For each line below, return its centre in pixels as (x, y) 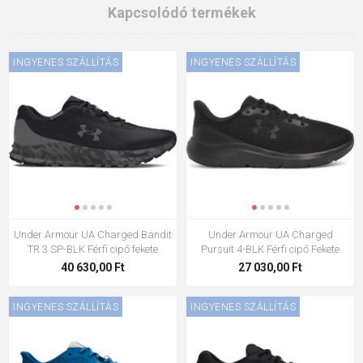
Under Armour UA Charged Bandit (93, 235)
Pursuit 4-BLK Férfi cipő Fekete (270, 250)
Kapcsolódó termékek (181, 13)
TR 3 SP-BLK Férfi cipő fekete (93, 250)
